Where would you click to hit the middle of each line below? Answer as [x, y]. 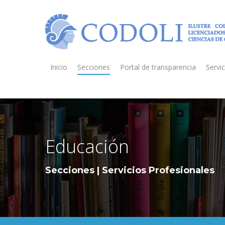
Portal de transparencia [158, 67]
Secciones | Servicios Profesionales [130, 170]
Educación [87, 146]
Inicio [59, 67]
